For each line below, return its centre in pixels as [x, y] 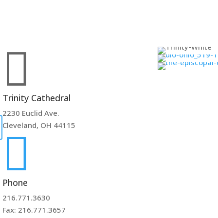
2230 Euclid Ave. [31, 113]
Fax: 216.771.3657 [34, 210]
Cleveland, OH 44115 [39, 125]
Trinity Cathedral [37, 98]
